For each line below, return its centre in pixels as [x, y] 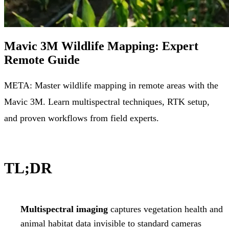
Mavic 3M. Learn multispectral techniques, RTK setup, [107, 101]
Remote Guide [42, 60]
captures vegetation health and [165, 209]
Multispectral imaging [64, 209]
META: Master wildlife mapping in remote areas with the [111, 85]
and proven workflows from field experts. [82, 118]
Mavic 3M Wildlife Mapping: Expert [101, 46]
